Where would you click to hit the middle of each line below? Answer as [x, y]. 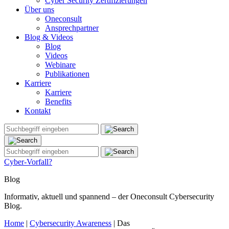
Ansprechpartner [72, 28]
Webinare [60, 65]
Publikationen [67, 74]
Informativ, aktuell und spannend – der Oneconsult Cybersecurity [109, 197]
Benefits [58, 101]
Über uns [39, 9]
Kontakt [38, 111]
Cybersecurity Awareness [71, 223]
